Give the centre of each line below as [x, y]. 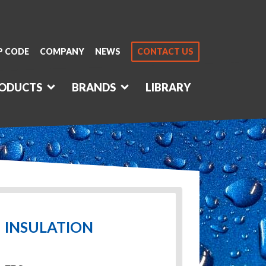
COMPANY [62, 51]
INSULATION [49, 227]
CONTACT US [165, 51]
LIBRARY [168, 87]
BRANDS [94, 87]
